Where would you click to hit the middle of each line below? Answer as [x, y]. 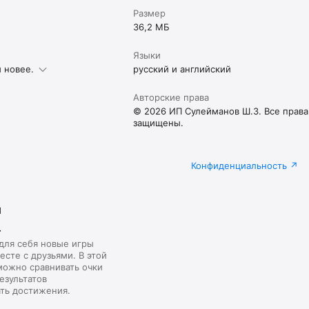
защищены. [159, 122]
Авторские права [171, 97]
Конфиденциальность [239, 165]
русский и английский [182, 69]
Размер [150, 13]
